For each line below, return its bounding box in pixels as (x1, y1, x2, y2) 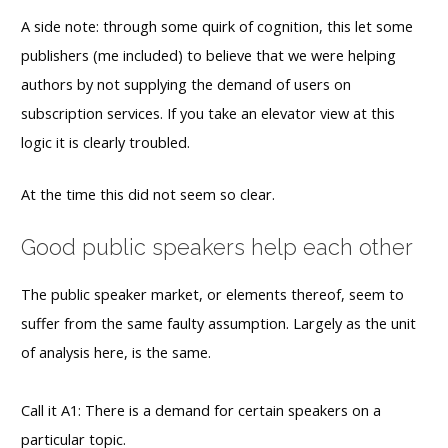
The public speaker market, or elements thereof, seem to (21, 284, 404, 305)
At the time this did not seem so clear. (21, 183, 275, 204)
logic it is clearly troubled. (21, 131, 194, 152)
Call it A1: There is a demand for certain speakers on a (21, 400, 381, 421)
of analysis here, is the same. (21, 342, 211, 363)
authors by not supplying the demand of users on (21, 73, 351, 94)
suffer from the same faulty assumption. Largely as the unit (21, 313, 416, 334)
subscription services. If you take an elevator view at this (21, 102, 395, 123)
